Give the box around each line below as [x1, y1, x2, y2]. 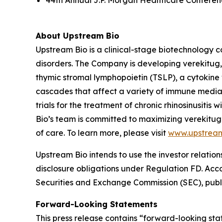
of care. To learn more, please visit [36, 128, 168, 138]
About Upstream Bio [36, 31, 119, 41]
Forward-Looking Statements [36, 199, 158, 209]
